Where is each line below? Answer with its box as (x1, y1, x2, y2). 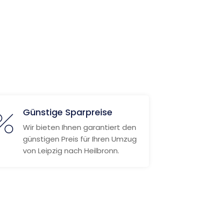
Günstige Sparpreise (22, 106, 112, 118)
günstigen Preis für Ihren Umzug (22, 134, 137, 144)
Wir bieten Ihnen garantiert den (22, 122, 136, 132)
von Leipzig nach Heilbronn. (22, 145, 119, 156)
